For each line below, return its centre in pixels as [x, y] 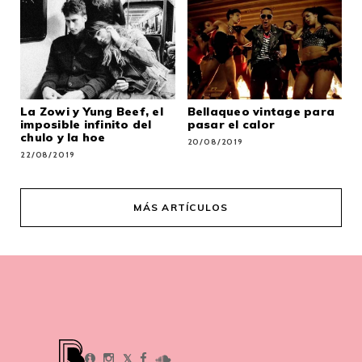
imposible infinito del [86, 124]
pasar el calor [231, 124]
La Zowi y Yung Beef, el [92, 111]
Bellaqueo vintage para [261, 111]
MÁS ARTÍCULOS [181, 208]
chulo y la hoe [63, 137]
